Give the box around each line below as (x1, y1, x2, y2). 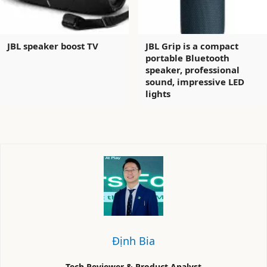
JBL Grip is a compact (145, 39, 238, 52)
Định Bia (112, 233, 155, 248)
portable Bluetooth (145, 51, 229, 64)
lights (145, 87, 170, 100)
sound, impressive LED (145, 75, 244, 88)
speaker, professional (145, 63, 240, 76)
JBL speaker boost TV (7, 39, 98, 52)
